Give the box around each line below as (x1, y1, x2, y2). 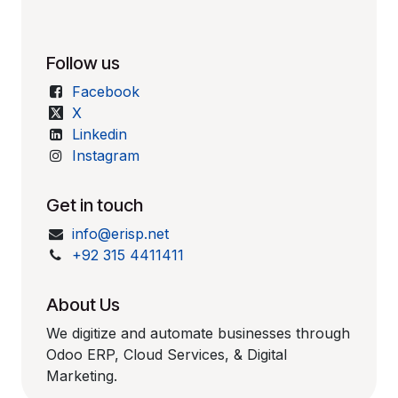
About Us (46, 294, 121, 315)
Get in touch (46, 195, 144, 216)
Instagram (71, 147, 139, 164)
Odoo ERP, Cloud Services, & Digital (46, 346, 288, 363)
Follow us (46, 52, 121, 74)
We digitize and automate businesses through (46, 324, 351, 342)
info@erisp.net (71, 225, 169, 243)
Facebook (71, 83, 139, 100)
